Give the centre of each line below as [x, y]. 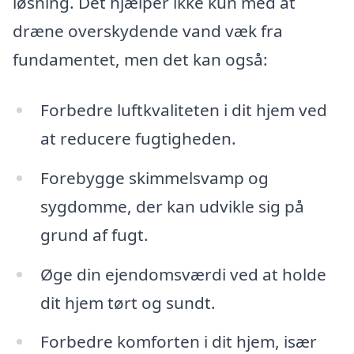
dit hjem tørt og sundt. [128, 302]
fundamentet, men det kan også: [140, 60]
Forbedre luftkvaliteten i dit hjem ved [183, 109]
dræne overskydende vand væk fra [148, 31]
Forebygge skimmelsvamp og [154, 177]
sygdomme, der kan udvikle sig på [172, 206]
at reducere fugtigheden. [138, 138]
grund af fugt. [94, 234]
